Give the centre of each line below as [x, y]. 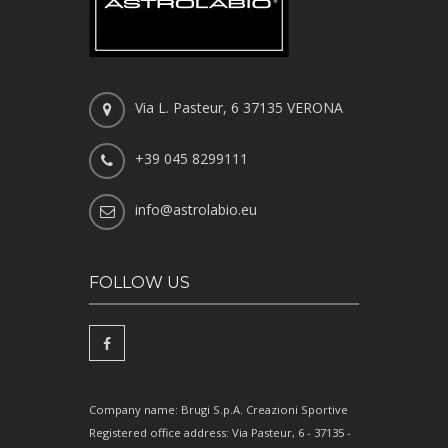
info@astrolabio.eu [196, 210]
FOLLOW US [139, 283]
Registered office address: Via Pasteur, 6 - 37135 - [220, 433]
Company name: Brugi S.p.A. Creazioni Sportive [218, 410]
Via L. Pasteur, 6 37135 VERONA [239, 108]
